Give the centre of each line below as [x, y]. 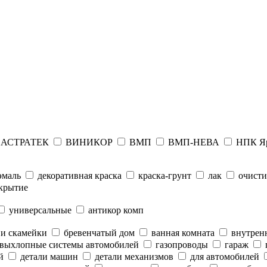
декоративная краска [78, 176]
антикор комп [115, 210]
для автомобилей [223, 257]
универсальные [39, 210]
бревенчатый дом [98, 233]
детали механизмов [133, 257]
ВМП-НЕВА [193, 142]
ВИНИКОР [88, 142]
